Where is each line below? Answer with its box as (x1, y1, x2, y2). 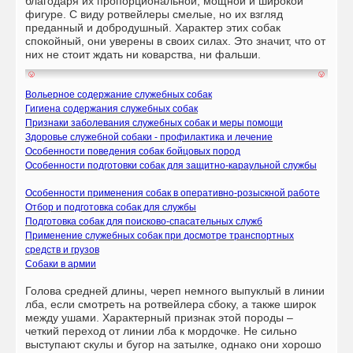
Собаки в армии (25, 258, 96, 269)
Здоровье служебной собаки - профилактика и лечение (25, 131, 273, 143)
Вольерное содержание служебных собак (25, 88, 212, 100)
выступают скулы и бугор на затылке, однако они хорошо (25, 337, 321, 351)
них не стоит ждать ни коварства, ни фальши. (25, 47, 261, 61)
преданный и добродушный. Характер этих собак (25, 20, 281, 34)
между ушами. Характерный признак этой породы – (25, 310, 293, 324)
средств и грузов (25, 243, 99, 255)
